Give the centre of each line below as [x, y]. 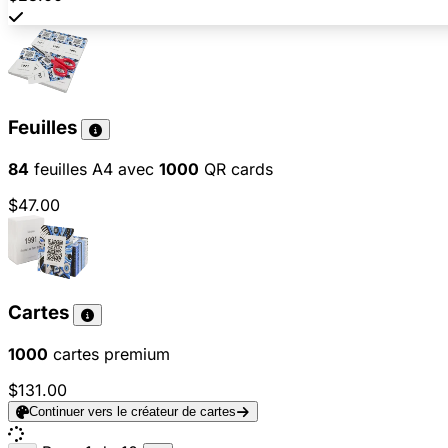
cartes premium [109, 354]
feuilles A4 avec [94, 168]
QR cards [236, 168]
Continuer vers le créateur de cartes [133, 412]
